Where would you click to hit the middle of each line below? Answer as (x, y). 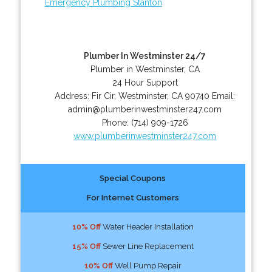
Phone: (116, 122)
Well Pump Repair (147, 265)
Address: (73, 96)
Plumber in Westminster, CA (145, 69)
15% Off (86, 246)
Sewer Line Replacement (147, 246)
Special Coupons (133, 178)
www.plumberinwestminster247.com (145, 136)
